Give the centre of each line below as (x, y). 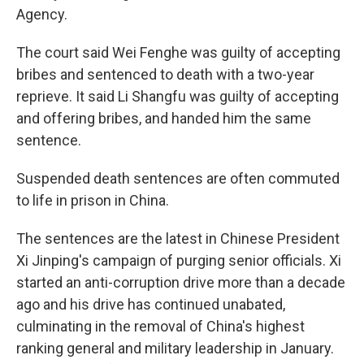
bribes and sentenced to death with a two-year (165, 74)
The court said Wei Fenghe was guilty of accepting (178, 52)
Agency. (42, 14)
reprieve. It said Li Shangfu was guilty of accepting (178, 96)
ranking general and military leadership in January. (175, 348)
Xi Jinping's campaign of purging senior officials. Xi (179, 260)
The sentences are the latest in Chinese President (178, 238)
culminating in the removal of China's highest (160, 326)
